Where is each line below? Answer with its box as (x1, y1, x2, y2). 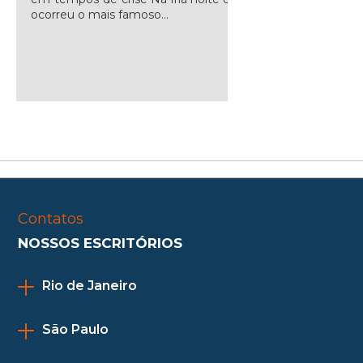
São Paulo (42, 322, 109, 337)
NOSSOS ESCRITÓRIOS (18, 235, 182, 251)
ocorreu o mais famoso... (31, 7, 169, 22)
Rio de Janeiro (42, 278, 137, 293)
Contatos (18, 210, 83, 228)
